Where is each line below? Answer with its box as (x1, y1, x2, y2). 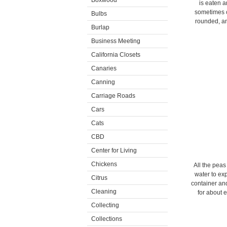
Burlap (91, 24, 109, 31)
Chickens (91, 161, 117, 168)
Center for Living (91, 147, 137, 154)
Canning (91, 79, 115, 86)
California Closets (91, 51, 140, 58)
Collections (91, 215, 122, 222)
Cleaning (91, 188, 117, 195)
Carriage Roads (91, 92, 135, 99)
